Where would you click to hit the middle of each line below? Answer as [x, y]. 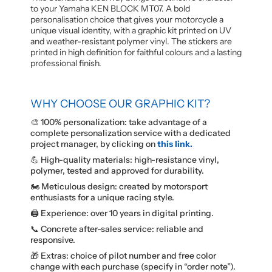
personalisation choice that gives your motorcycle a [127, 19]
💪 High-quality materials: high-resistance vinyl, [125, 159]
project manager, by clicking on [94, 144]
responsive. [53, 240]
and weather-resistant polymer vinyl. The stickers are [131, 41]
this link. [175, 144]
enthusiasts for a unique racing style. [102, 197]
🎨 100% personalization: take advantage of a [119, 122]
